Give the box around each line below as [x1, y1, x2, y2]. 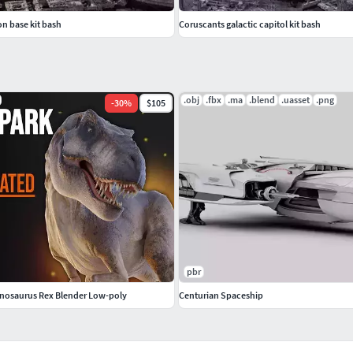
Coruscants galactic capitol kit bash [179, 17, 321, 30]
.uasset [281, 93, 310, 106]
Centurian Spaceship [179, 288, 263, 301]
